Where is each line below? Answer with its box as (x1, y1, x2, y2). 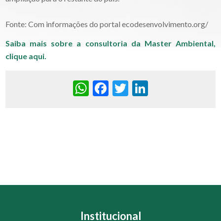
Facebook (109, 78, 174, 98)
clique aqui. (5, 51, 48, 61)
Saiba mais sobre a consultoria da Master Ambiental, (5, 38, 216, 48)
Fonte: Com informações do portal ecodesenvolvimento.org (5, 19, 206, 29)
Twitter (128, 78, 180, 98)
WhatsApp (89, 78, 162, 98)
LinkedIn (148, 78, 206, 98)
